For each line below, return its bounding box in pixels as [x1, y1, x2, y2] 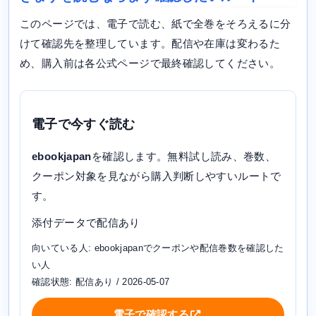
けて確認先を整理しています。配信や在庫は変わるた [20, 37, 280, 50]
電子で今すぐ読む [32, 117, 135, 132]
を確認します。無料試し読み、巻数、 [91, 150, 276, 163]
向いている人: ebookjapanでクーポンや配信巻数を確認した [32, 243, 284, 254]
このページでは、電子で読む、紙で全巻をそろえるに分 [20, 18, 291, 30]
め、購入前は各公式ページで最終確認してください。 [20, 57, 280, 70]
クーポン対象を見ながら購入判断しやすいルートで [32, 170, 281, 183]
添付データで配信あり [32, 217, 140, 229]
